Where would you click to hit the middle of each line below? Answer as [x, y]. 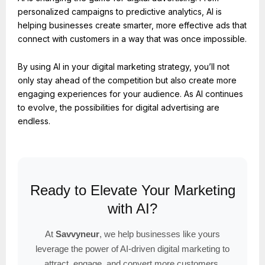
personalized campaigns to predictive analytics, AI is [120, 11]
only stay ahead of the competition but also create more [127, 80]
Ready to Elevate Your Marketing [132, 190]
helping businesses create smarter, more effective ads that [132, 25]
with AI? [132, 209]
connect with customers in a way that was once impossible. [132, 38]
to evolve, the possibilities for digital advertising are [119, 108]
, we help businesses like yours [160, 234]
